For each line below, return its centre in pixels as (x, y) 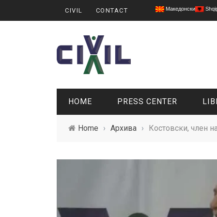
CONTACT (112, 10)
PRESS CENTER (147, 101)
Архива (124, 128)
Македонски (180, 9)
